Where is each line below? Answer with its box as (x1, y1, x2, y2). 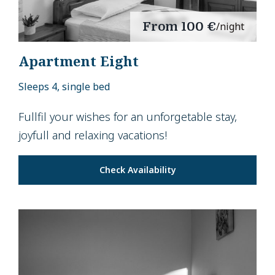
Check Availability (99, 164, 176, 176)
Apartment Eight (18, 52, 139, 71)
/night (216, 20, 244, 34)
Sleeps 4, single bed (18, 80, 110, 94)
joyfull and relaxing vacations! (18, 128, 167, 143)
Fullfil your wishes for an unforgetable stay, (18, 109, 237, 125)
